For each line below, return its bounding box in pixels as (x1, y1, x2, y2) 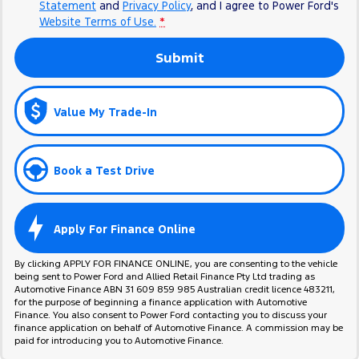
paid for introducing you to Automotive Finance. (14, 335, 224, 347)
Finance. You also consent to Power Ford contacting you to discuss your (14, 309, 327, 321)
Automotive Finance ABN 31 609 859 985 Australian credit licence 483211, (14, 284, 335, 296)
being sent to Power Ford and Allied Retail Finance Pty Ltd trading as (14, 271, 315, 283)
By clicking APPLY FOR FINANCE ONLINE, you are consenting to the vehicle (14, 258, 337, 270)
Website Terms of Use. (39, 14, 156, 30)
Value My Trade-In (54, 104, 157, 119)
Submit (155, 49, 204, 67)
